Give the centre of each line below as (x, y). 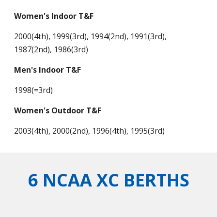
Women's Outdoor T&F (58, 110)
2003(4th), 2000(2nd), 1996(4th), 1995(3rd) (90, 131)
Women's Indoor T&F (54, 16)
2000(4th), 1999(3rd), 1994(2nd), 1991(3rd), (91, 36)
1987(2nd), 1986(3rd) (51, 49)
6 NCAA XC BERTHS (108, 180)
